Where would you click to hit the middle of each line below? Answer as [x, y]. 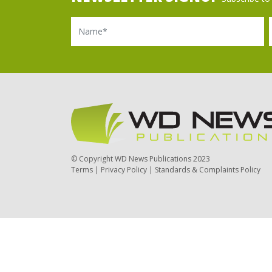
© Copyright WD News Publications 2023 [141, 158]
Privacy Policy [124, 169]
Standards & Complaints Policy [208, 169]
